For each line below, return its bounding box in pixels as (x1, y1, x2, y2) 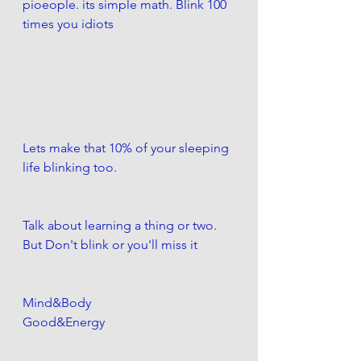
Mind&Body (23, 295, 91, 311)
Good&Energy (23, 314, 105, 330)
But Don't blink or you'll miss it (23, 237, 197, 253)
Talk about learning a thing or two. (23, 218, 220, 234)
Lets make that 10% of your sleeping (23, 140, 232, 156)
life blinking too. (23, 160, 117, 176)
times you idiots (23, 15, 114, 31)
